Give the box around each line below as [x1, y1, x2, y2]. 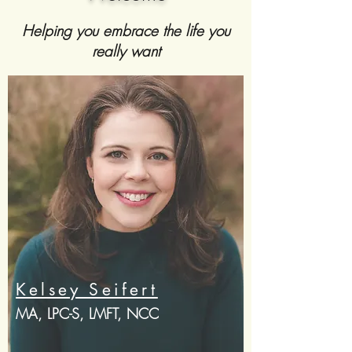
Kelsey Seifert [16, 279, 158, 300]
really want [91, 41, 160, 61]
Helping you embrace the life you [21, 20, 230, 41]
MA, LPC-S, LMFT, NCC [16, 304, 159, 323]
